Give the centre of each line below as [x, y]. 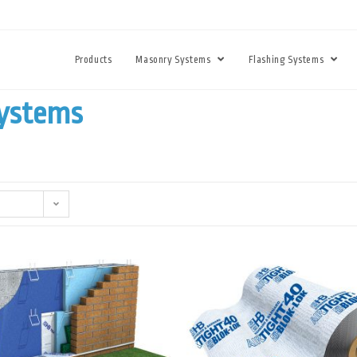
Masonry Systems [174, 60]
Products [93, 60]
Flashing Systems [287, 60]
